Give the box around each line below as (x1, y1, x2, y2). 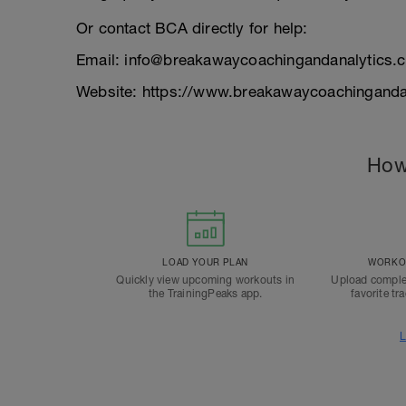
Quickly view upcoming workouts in (116, 274, 295, 286)
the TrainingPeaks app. (148, 287, 263, 300)
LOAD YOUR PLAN (162, 256, 248, 267)
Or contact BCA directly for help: (76, 19, 308, 37)
